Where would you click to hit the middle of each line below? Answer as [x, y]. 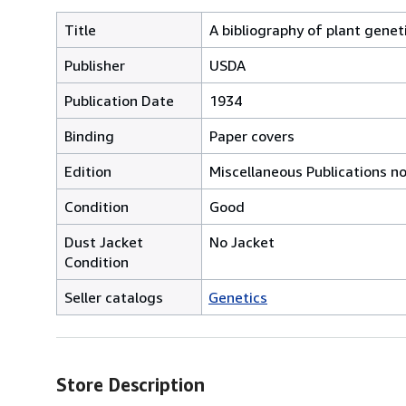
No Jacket [242, 242]
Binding [89, 135]
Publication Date [119, 100]
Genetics [238, 297]
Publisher [95, 65]
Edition [88, 171]
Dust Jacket [104, 242]
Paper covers [252, 135]
